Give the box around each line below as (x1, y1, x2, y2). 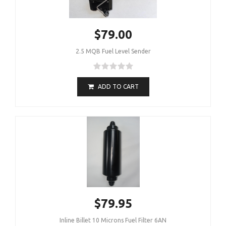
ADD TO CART (97, 83, 139, 90)
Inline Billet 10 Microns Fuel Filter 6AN (60, 216, 166, 223)
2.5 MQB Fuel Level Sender (75, 47, 151, 54)
